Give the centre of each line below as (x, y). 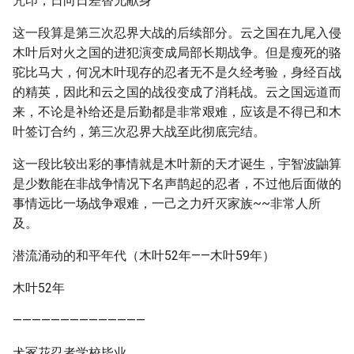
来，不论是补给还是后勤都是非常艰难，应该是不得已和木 (177, 112)
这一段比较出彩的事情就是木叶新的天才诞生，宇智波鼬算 (177, 164)
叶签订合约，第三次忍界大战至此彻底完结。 (139, 132)
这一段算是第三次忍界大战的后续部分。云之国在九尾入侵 (177, 33)
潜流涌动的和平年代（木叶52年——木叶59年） (144, 256)
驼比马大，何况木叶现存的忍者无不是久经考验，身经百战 (177, 72)
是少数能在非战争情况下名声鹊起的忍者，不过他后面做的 (177, 184)
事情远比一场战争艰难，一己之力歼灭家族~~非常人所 (167, 203)
